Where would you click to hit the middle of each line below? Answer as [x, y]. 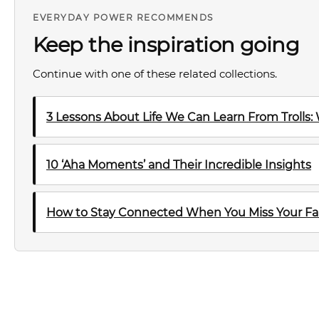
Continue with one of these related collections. [155, 74]
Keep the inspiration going [166, 45]
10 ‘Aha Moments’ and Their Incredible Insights [179, 164]
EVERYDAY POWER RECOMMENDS [123, 17]
